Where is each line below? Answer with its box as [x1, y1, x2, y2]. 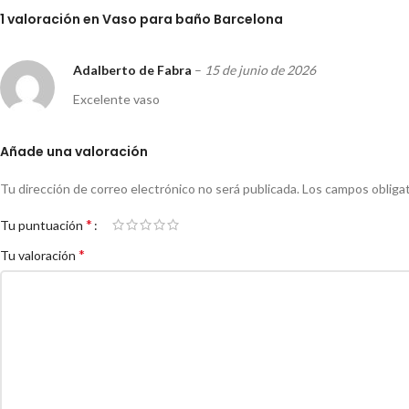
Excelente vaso [73, 91, 160, 108]
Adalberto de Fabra [73, 62, 194, 79]
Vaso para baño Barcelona [102, 10, 283, 29]
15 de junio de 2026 [204, 62, 316, 79]
